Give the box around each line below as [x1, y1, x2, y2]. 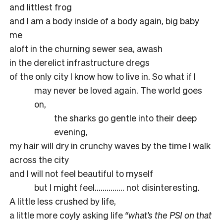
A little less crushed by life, [9, 195, 116, 207]
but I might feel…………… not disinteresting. [34, 181, 200, 193]
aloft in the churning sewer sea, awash [9, 42, 163, 54]
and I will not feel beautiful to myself [9, 167, 153, 179]
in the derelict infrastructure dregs [9, 56, 150, 68]
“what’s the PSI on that [125, 209, 212, 221]
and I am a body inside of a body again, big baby [9, 14, 199, 26]
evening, [54, 125, 88, 137]
